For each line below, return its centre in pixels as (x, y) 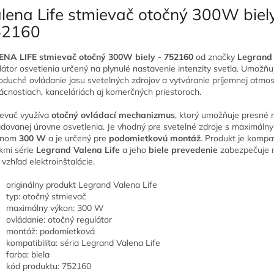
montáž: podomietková (50, 231)
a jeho (134, 150)
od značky (215, 57)
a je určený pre (77, 138)
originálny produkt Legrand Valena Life (82, 184)
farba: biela (28, 254)
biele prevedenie (183, 150)
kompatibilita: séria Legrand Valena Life (83, 243)
